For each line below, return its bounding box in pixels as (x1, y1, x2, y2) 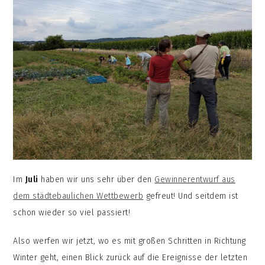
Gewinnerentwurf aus (154, 174, 235, 185)
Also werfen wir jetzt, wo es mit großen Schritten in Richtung (13, 236, 246, 247)
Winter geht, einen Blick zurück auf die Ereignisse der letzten (13, 253, 248, 263)
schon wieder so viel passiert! (13, 208, 131, 218)
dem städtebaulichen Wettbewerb (13, 191, 144, 202)
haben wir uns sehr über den (38, 174, 155, 185)
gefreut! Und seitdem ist (143, 191, 238, 202)
